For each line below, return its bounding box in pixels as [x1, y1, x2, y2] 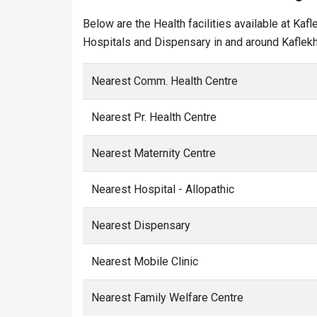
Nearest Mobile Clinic [91, 255, 198, 268]
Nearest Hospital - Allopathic [91, 183, 234, 196]
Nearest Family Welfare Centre [91, 291, 243, 304]
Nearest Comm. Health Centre [91, 74, 238, 88]
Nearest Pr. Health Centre [91, 110, 217, 124]
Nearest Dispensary [91, 219, 190, 232]
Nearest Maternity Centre [91, 146, 216, 160]
